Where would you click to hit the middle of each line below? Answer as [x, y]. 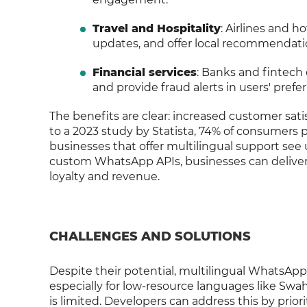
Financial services [144, 72]
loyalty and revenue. [105, 176]
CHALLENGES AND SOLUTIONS [150, 236]
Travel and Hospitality [156, 28]
